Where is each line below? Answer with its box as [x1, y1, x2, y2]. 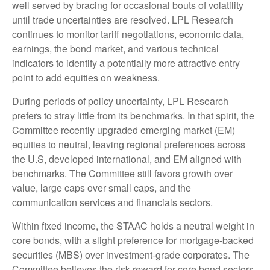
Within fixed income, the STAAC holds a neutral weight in [12, 219, 254, 233]
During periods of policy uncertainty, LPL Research [12, 94, 228, 108]
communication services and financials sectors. [12, 195, 213, 210]
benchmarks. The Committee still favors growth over [12, 166, 233, 181]
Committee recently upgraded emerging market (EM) [12, 123, 235, 137]
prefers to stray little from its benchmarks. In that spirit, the [12, 108, 254, 123]
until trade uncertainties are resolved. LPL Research [12, 13, 233, 27]
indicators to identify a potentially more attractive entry [12, 56, 240, 71]
